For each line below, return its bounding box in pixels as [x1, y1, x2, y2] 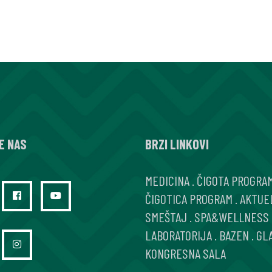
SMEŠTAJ [145, 209, 187, 225]
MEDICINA [145, 172, 189, 188]
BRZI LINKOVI [145, 136, 209, 152]
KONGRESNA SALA [145, 245, 226, 261]
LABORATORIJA [145, 227, 212, 243]
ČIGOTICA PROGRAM [145, 191, 233, 206]
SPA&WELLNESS [194, 209, 269, 225]
